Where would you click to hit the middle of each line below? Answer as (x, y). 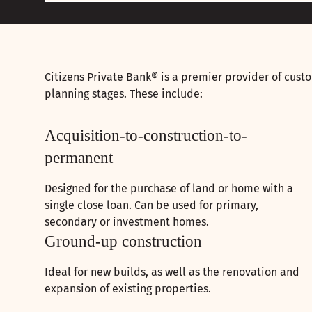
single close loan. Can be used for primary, (151, 205)
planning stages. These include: (124, 94)
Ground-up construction (123, 242)
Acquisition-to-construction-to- (146, 136)
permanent (79, 158)
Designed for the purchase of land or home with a (169, 189)
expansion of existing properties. (128, 289)
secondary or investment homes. (127, 222)
